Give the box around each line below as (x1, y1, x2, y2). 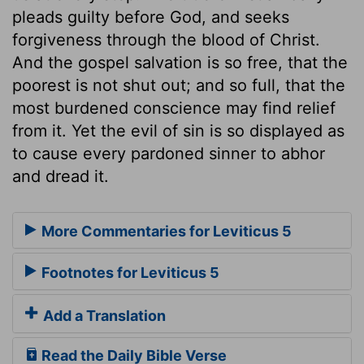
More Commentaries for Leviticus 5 (38, 223, 292, 240)
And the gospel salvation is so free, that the (12, 52, 348, 72)
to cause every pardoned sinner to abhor (12, 143, 325, 163)
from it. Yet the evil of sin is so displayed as (12, 120, 344, 141)
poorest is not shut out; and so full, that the (12, 75, 345, 95)
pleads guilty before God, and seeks (12, 6, 289, 27)
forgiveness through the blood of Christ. (12, 29, 320, 50)
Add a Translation (40, 307, 166, 325)
